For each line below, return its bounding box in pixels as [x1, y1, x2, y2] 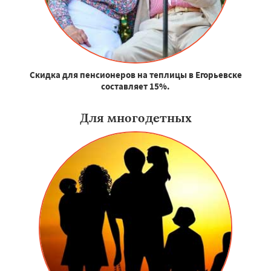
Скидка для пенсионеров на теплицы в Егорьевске [29, 69, 242, 81]
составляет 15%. [101, 80, 170, 93]
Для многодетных [79, 110, 192, 126]
